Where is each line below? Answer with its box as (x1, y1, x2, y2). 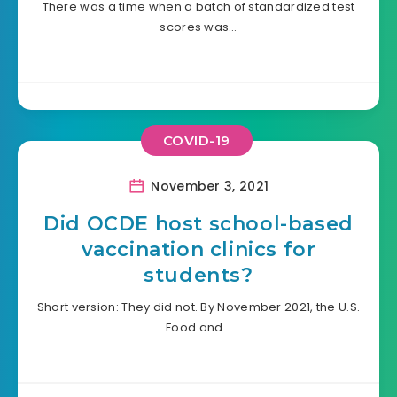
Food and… (166, 318, 231, 336)
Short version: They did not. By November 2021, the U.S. (36, 298, 361, 315)
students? (144, 262, 253, 287)
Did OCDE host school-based (43, 211, 354, 236)
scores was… (160, 19, 237, 36)
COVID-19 (162, 132, 230, 150)
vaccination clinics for (81, 237, 316, 261)
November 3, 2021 (147, 176, 269, 195)
